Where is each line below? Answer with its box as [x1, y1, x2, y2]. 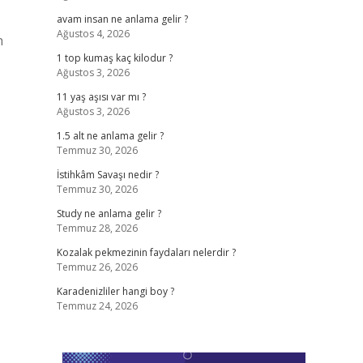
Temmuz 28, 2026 [56, 221, 138, 235]
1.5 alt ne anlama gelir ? [56, 129, 164, 143]
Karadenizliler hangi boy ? [56, 284, 174, 298]
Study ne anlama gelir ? [56, 207, 161, 220]
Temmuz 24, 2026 [56, 299, 138, 313]
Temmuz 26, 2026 [56, 260, 138, 274]
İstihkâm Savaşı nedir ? [56, 168, 159, 181]
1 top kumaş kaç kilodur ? [56, 51, 173, 65]
